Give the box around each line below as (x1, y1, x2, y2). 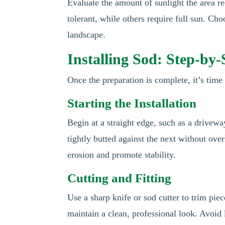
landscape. (67, 30, 106, 40)
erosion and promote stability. (67, 150, 176, 160)
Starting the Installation (67, 96, 197, 110)
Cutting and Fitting (67, 171, 172, 185)
